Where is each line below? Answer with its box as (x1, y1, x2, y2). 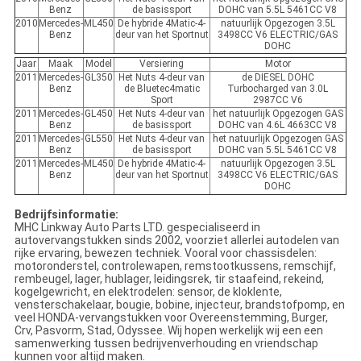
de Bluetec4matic (123, 83, 200, 95)
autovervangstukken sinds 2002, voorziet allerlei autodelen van (14, 234, 339, 247)
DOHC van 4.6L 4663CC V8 (218, 119, 338, 131)
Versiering (139, 58, 185, 70)
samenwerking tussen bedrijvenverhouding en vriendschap (14, 337, 318, 351)
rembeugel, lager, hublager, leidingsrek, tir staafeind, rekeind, (14, 272, 324, 286)
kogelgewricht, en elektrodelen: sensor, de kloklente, (14, 285, 282, 299)
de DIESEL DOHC (241, 72, 314, 84)
